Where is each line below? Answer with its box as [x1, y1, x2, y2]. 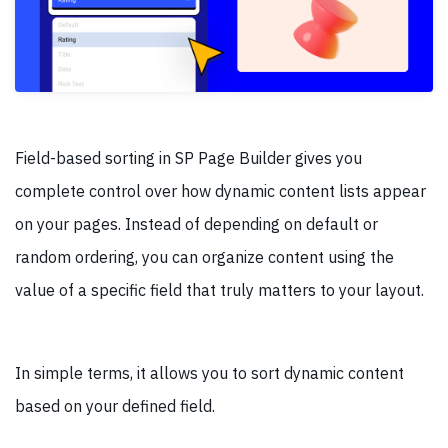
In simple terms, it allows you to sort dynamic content [15, 362, 404, 383]
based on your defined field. [15, 395, 215, 416]
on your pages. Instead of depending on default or [15, 213, 378, 234]
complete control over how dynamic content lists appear [15, 180, 426, 201]
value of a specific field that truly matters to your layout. [15, 279, 424, 300]
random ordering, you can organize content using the [15, 246, 394, 267]
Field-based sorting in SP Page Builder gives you [15, 147, 362, 168]
